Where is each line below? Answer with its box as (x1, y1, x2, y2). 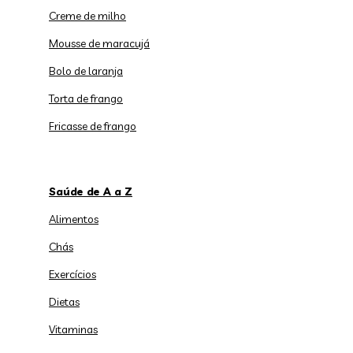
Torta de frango (49, 91, 123, 106)
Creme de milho (49, 8, 126, 23)
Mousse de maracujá (49, 35, 150, 50)
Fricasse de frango (49, 118, 136, 133)
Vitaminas (49, 321, 98, 336)
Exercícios (49, 266, 96, 281)
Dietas (49, 294, 80, 309)
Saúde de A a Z (49, 184, 132, 199)
